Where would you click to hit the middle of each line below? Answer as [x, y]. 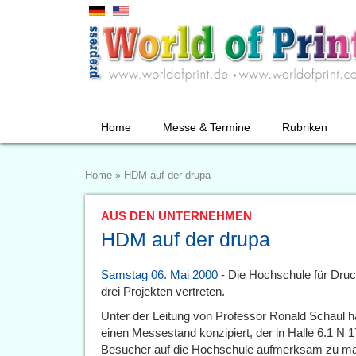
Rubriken [305, 127]
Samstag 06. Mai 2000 [159, 275]
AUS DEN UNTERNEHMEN [176, 216]
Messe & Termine [207, 127]
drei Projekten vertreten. [163, 291]
